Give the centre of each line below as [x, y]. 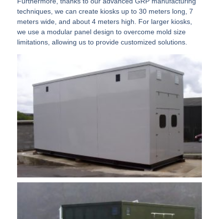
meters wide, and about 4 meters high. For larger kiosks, [105, 21]
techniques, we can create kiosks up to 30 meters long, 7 [105, 11]
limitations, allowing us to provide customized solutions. [102, 42]
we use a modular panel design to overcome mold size [101, 32]
